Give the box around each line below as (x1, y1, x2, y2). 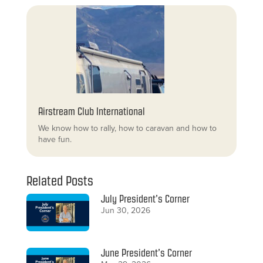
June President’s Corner (101, 247, 193, 259)
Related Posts (26, 173, 93, 188)
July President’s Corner (101, 193, 190, 205)
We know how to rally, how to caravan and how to (38, 122, 217, 134)
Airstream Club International (38, 105, 145, 117)
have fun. (38, 133, 72, 146)
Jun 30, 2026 (101, 204, 151, 217)
